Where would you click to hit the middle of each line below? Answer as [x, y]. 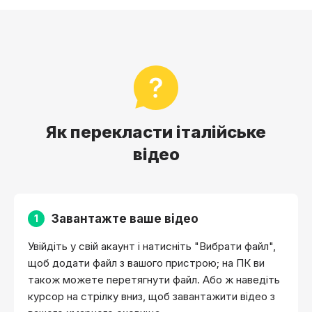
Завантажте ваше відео [125, 218]
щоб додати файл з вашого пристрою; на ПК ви [146, 263]
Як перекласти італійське [156, 132]
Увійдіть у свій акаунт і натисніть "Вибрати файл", [152, 246]
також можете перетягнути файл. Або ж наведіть [154, 279]
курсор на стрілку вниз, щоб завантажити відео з [151, 296]
